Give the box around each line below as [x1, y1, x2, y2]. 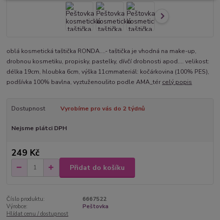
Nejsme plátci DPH [11, 124, 67, 132]
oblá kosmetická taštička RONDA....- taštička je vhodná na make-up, [6, 47, 197, 55]
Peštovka [82, 203, 109, 210]
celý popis [162, 78, 192, 86]
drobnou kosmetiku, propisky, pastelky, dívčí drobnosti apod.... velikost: [6, 57, 210, 65]
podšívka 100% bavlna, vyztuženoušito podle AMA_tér [6, 78, 163, 86]
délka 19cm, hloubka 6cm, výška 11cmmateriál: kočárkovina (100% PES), [6, 67, 210, 76]
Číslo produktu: [6, 195, 45, 203]
